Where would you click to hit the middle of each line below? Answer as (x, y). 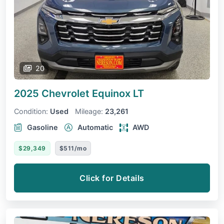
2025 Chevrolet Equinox (73, 93)
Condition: (31, 111)
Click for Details (112, 178)
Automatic (95, 127)
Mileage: (89, 111)
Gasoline (42, 127)
